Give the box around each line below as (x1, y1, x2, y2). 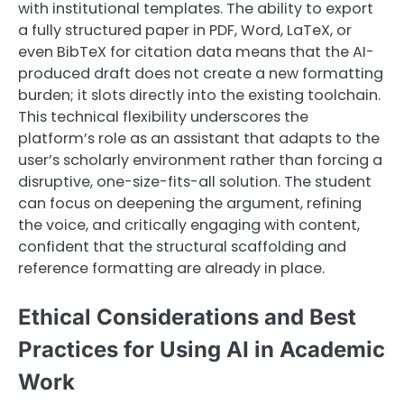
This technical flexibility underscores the (18, 106, 308, 127)
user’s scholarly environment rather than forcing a (18, 149, 382, 170)
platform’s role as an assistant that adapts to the (18, 127, 380, 149)
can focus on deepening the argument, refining (18, 192, 362, 214)
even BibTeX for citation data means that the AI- (18, 41, 374, 62)
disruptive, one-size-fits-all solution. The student (18, 170, 372, 192)
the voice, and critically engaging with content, (18, 214, 360, 235)
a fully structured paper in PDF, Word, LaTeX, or (18, 19, 352, 41)
